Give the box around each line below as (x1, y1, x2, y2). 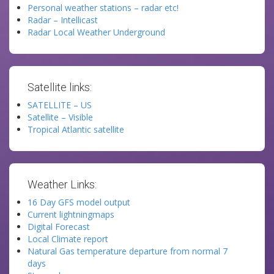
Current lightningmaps (28, 209, 114, 220)
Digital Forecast (28, 221, 90, 232)
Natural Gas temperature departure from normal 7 (28, 245, 228, 257)
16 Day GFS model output (28, 196, 130, 208)
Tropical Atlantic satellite (28, 124, 124, 135)
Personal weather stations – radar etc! (28, 2, 179, 13)
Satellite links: (28, 81, 92, 94)
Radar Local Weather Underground (28, 26, 165, 38)
